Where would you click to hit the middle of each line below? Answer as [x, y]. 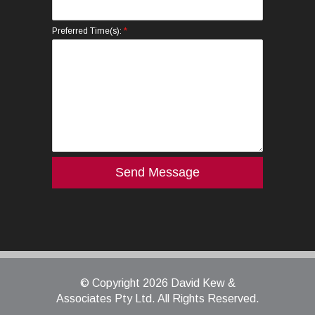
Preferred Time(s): [88, 31]
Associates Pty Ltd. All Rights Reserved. [157, 298]
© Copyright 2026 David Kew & [157, 283]
